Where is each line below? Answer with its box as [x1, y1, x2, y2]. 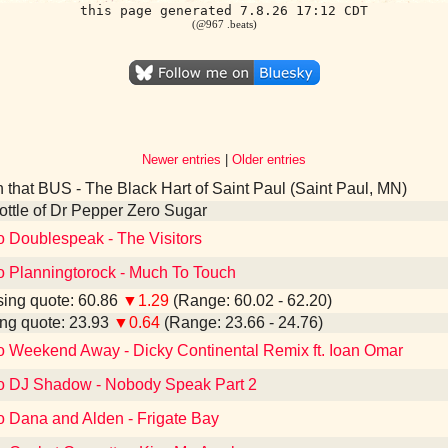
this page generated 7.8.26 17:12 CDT [80, 3, 368, 18]
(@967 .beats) [191, 18, 257, 30]
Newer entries [142, 152, 221, 167]
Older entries [232, 152, 306, 167]
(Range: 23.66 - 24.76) [160, 314, 323, 331]
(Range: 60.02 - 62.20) [169, 292, 332, 309]
